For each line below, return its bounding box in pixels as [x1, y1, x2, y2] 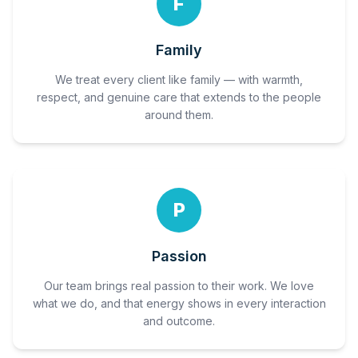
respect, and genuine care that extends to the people [37, 90, 321, 104]
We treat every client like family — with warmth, [55, 73, 303, 86]
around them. [145, 108, 213, 121]
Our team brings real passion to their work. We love [44, 279, 314, 292]
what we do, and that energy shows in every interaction [32, 296, 326, 310]
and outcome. [143, 314, 215, 328]
